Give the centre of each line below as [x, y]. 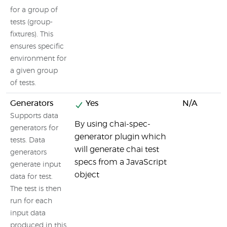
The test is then [36, 189]
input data [28, 213]
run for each [31, 201]
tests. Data [28, 140]
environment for [38, 59]
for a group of [34, 10]
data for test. [31, 177]
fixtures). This [32, 34]
